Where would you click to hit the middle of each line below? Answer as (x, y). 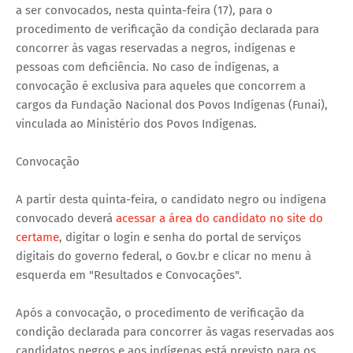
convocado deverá (66, 218)
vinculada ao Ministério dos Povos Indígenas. (136, 123)
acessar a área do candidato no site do (219, 218)
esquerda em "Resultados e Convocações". (129, 275)
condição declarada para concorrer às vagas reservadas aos (175, 331)
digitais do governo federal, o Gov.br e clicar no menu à (163, 256)
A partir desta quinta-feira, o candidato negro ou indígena (171, 199)
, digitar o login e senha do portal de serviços (180, 237)
